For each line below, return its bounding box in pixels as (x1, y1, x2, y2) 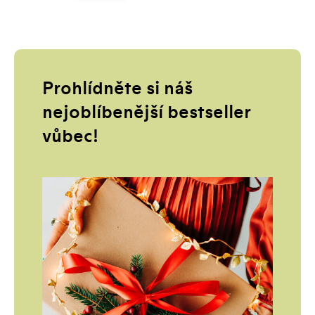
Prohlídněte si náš (42, 78, 193, 101)
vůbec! (42, 126, 98, 148)
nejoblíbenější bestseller (42, 102, 251, 124)
